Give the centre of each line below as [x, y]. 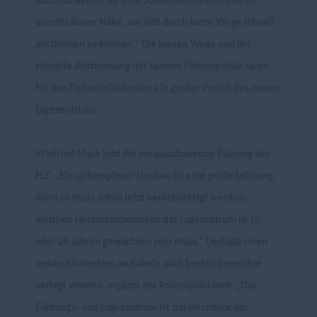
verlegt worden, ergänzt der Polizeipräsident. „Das [146, 286]
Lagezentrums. [67, 111]
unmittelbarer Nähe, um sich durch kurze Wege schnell [155, 23]
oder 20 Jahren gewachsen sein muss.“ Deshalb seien [151, 242]
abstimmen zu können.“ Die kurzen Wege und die [143, 45]
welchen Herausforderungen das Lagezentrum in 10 [148, 220]
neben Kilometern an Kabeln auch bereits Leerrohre [149, 264]
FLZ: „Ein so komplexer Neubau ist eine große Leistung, [155, 177]
